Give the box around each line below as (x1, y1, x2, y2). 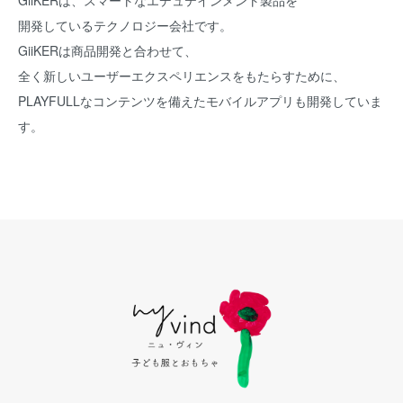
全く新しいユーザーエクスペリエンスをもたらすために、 (18, 67, 345, 85)
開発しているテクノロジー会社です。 (18, 16, 232, 34)
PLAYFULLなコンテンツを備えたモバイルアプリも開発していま (18, 92, 382, 110)
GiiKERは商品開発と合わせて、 (18, 41, 197, 59)
